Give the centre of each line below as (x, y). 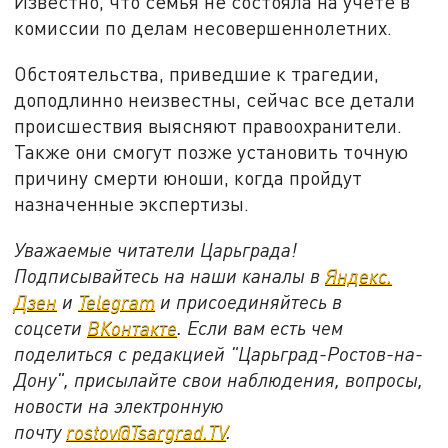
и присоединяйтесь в (249, 301)
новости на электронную (119, 405)
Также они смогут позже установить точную (211, 151)
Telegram (117, 301)
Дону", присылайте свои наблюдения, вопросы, (219, 379)
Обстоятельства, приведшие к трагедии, (197, 73)
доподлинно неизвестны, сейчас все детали (215, 99)
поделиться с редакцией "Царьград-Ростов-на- (219, 353)
